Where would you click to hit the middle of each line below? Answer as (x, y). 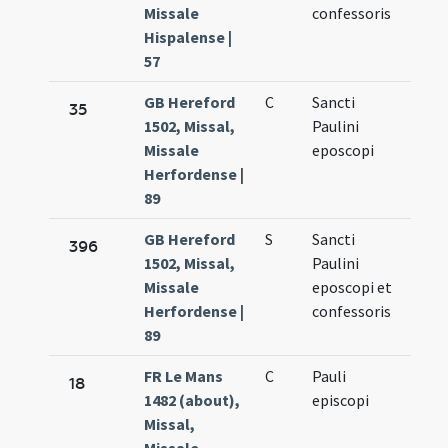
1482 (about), (192, 400)
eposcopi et (352, 287)
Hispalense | (188, 37)
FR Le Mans (184, 376)
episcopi (341, 400)
